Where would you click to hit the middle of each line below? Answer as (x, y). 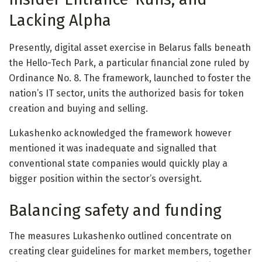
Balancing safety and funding (115, 210)
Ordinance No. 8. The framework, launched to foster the (130, 78)
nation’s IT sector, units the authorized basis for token (126, 93)
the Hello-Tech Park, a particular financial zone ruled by (129, 63)
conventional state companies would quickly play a (118, 163)
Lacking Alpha (60, 20)
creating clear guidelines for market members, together (130, 251)
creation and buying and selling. (78, 108)
